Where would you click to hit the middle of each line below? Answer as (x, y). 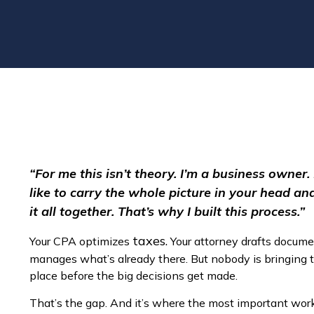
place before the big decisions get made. (134, 276)
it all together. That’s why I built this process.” (167, 212)
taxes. (150, 241)
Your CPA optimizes (81, 241)
